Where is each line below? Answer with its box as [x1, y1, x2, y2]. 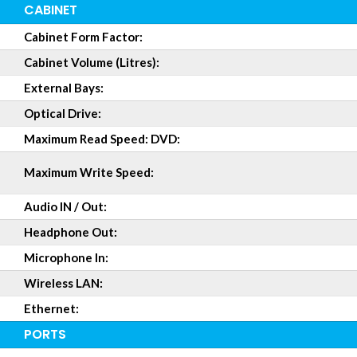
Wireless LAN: [24, 276, 103, 290]
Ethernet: [24, 301, 79, 316]
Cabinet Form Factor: [24, 29, 143, 44]
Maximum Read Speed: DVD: [24, 131, 180, 146]
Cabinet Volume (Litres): [24, 55, 159, 69]
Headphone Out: [24, 225, 117, 239]
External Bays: [24, 80, 104, 95]
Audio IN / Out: [24, 199, 107, 214]
